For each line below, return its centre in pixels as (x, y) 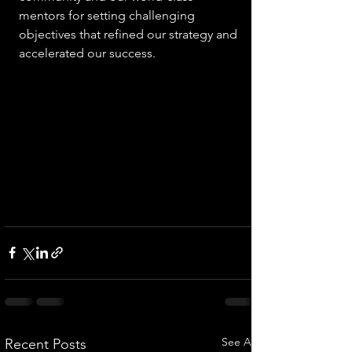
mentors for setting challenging (108, 15)
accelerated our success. (89, 53)
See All (239, 341)
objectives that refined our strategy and (130, 34)
